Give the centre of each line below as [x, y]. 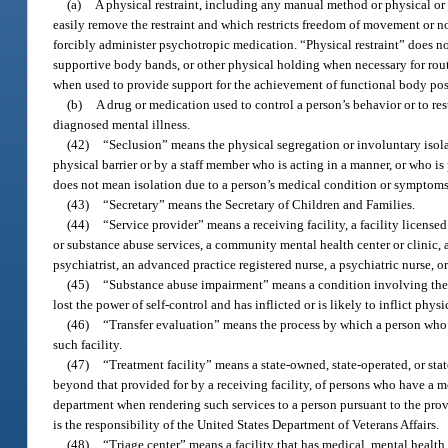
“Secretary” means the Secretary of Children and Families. [259, 204]
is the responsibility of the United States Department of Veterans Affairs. [246, 424]
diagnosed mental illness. [122, 124]
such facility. [88, 344]
